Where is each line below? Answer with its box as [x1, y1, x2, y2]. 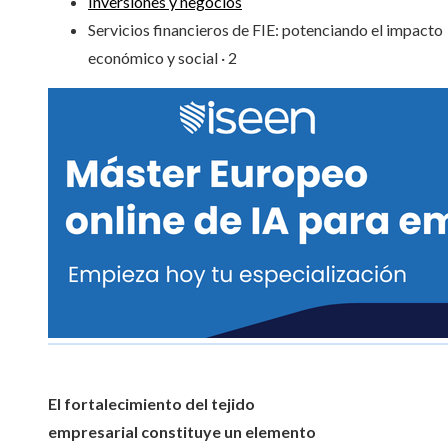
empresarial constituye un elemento [48, 422, 316, 442]
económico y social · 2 [88, 48, 237, 68]
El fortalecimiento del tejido [48, 394, 255, 414]
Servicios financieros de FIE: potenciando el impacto [88, 20, 443, 40]
